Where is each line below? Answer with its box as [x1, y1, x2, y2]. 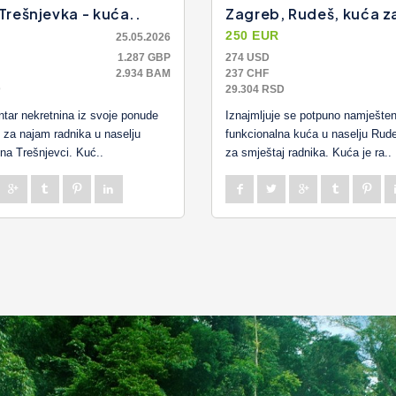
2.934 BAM [116, 66, 171, 80]
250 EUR [225, 27, 279, 42]
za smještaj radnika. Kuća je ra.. [225, 145, 392, 159]
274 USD [225, 50, 270, 64]
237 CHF [225, 66, 269, 80]
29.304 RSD [225, 82, 285, 95]
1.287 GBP [118, 50, 171, 64]
